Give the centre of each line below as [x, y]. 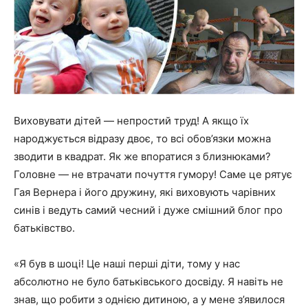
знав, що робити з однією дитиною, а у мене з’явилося [149, 300]
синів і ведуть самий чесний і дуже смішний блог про [148, 210]
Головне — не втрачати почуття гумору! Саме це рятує [153, 175]
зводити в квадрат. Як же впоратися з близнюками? [142, 157]
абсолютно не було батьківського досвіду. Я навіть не [148, 282]
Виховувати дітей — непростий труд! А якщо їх [131, 121]
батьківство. [44, 228]
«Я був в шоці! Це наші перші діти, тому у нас [127, 264]
